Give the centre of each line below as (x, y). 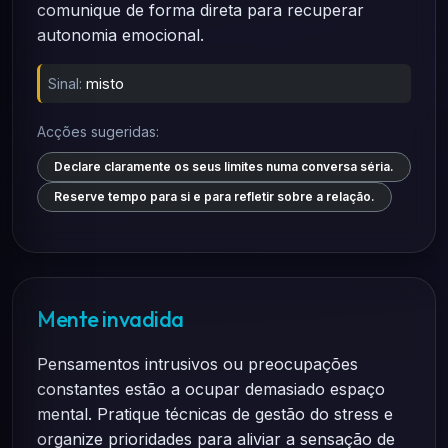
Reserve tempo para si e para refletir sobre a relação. (214, 196)
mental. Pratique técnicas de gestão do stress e (215, 414)
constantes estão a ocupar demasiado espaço (211, 389)
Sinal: (65, 83)
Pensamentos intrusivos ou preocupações (197, 364)
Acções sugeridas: (98, 131)
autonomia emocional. (120, 35)
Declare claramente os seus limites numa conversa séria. (224, 166)
